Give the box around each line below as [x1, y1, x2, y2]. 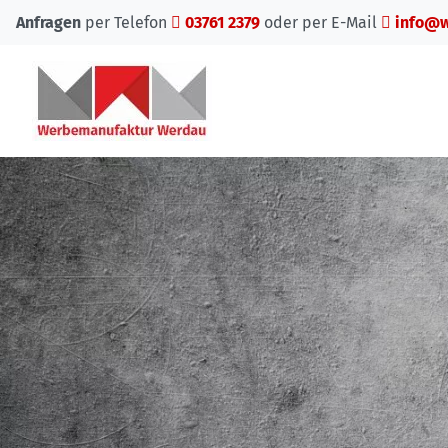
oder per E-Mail [260, 12, 381, 32]
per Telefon [81, 12, 171, 32]
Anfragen [16, 12, 81, 32]
